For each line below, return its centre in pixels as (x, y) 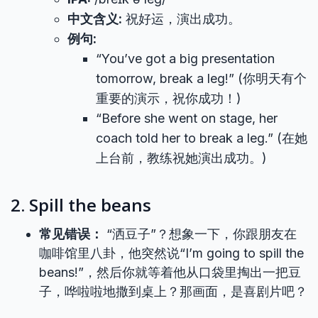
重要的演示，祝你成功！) (169, 98)
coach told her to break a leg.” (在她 (202, 138)
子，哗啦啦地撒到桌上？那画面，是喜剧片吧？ (173, 291)
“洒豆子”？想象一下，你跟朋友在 (200, 234)
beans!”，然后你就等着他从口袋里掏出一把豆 (170, 272)
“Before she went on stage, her (187, 118)
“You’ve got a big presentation (185, 59)
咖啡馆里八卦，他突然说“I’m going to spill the (171, 253)
